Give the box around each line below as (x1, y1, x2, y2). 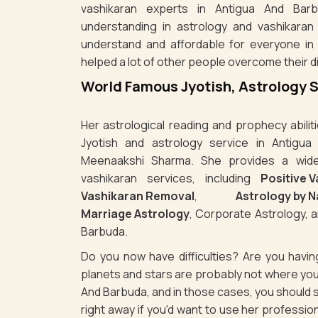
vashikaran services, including (81, 170, 261, 186)
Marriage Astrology (81, 205, 190, 221)
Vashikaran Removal (81, 187, 194, 204)
